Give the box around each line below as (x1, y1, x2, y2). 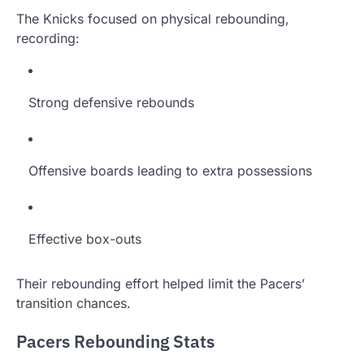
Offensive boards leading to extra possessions (28, 162, 312, 179)
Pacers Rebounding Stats (16, 331, 214, 353)
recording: (16, 29, 80, 46)
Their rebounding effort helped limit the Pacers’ (16, 275, 305, 292)
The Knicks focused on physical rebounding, (16, 10, 289, 27)
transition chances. (16, 294, 131, 311)
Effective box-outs (28, 230, 141, 247)
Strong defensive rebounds (28, 93, 194, 110)
